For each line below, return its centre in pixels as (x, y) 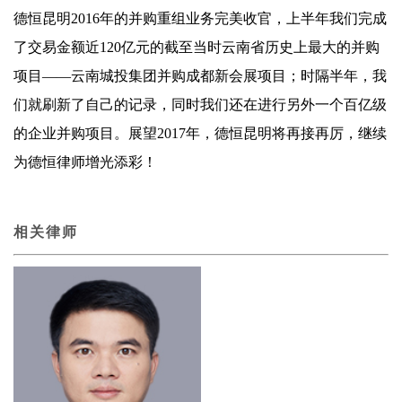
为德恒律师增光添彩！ (85, 162)
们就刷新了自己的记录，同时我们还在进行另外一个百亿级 (200, 105)
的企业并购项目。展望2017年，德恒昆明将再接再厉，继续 (200, 133)
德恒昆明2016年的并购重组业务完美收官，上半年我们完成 (200, 18)
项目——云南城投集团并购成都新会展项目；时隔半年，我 (200, 76)
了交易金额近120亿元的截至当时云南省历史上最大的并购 (197, 47)
